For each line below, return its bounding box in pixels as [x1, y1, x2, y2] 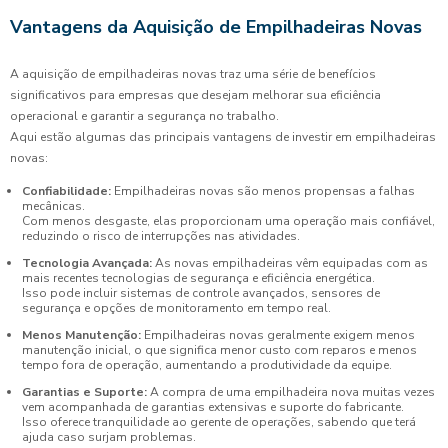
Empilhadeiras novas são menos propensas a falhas [111, 182, 415, 199]
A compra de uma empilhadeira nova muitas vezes [147, 383, 435, 400]
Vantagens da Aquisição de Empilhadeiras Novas [10, 14, 422, 39]
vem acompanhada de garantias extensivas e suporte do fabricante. [22, 398, 404, 415]
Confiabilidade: [22, 182, 111, 199]
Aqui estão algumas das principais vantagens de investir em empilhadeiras [10, 128, 436, 145]
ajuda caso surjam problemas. [22, 428, 196, 445]
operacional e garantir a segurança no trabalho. [10, 107, 279, 124]
